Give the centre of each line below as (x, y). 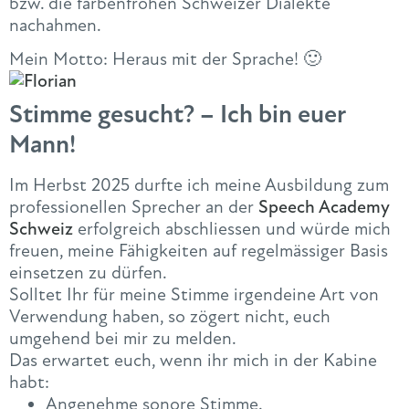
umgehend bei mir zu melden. (123, 339)
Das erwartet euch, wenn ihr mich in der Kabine (193, 361)
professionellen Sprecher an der (134, 207)
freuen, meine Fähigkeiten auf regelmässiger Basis (199, 251)
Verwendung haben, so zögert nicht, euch (170, 317)
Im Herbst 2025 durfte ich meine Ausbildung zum (199, 185)
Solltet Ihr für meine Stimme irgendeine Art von (194, 295)
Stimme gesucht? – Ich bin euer (177, 115)
